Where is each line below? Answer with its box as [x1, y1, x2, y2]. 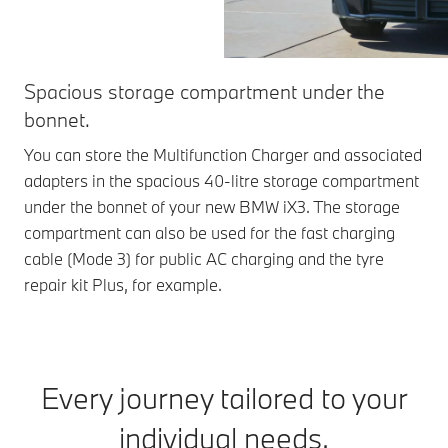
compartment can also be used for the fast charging [24, 222, 395, 244]
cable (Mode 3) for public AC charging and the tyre [24, 248, 384, 270]
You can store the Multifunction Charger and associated [24, 144, 422, 166]
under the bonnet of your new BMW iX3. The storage [24, 196, 400, 218]
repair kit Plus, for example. [24, 274, 222, 296]
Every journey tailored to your [40, 379, 408, 418]
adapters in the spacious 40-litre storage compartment [24, 170, 419, 192]
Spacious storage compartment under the [24, 79, 385, 105]
